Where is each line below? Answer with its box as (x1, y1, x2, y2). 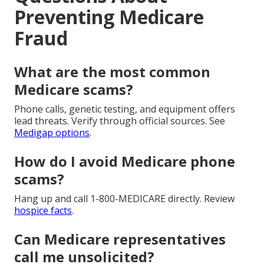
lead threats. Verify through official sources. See (14, 114, 225, 127)
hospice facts (14, 203, 72, 217)
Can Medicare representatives (14, 229, 226, 249)
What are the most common (14, 61, 210, 81)
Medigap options (14, 126, 90, 139)
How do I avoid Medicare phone (14, 151, 235, 171)
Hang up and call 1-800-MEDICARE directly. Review (14, 192, 235, 205)
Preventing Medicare (14, 4, 204, 29)
